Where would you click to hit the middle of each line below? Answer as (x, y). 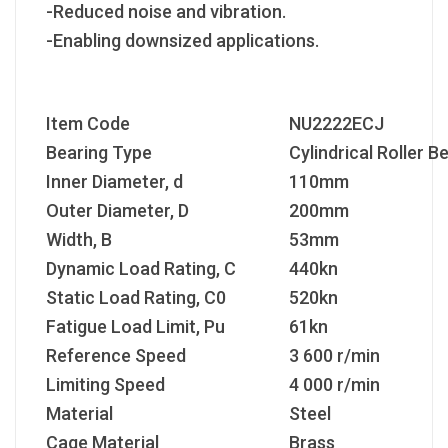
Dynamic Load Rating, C (141, 268)
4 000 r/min (334, 384)
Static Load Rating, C (131, 297)
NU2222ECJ (336, 123)
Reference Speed (116, 355)
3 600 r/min (334, 355)
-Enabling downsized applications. (182, 40)
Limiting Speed (105, 384)
